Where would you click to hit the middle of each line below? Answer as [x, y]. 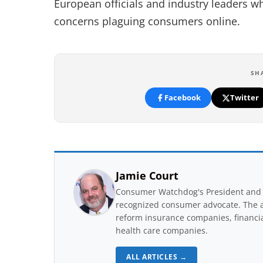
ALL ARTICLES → [156, 257]
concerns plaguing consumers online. [147, 21]
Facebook [182, 97]
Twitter [244, 97]
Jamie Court [147, 176]
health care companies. [162, 230]
